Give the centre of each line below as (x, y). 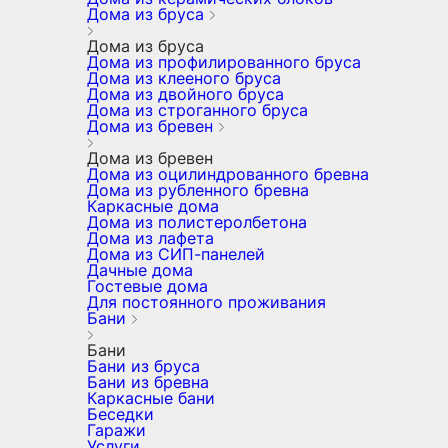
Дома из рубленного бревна (198, 190)
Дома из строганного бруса (197, 110)
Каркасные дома (153, 206)
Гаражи (116, 430)
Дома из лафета (150, 238)
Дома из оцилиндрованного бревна (228, 174)
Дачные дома (140, 270)
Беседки (120, 414)
